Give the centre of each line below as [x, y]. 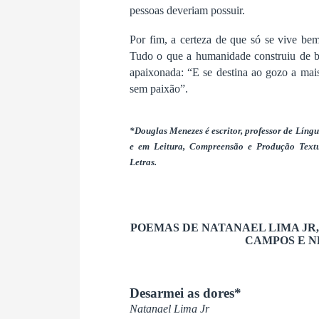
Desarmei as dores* [185, 293]
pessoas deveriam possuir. [187, 10]
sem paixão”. [159, 88]
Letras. [143, 162]
